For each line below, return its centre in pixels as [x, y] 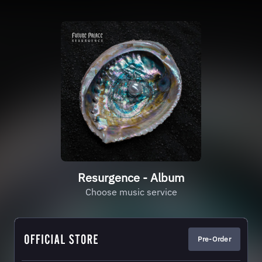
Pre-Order [214, 239]
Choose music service [131, 192]
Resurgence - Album [131, 177]
